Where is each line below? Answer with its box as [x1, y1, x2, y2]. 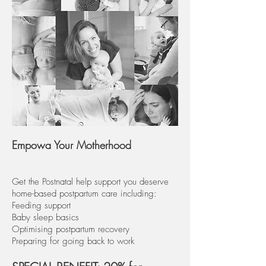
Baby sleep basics [12, 211, 79, 223]
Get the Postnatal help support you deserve [12, 176, 169, 188]
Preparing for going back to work [12, 235, 134, 247]
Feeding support [12, 199, 71, 211]
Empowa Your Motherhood [12, 138, 131, 152]
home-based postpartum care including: [12, 188, 157, 199]
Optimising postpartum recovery [12, 223, 129, 235]
